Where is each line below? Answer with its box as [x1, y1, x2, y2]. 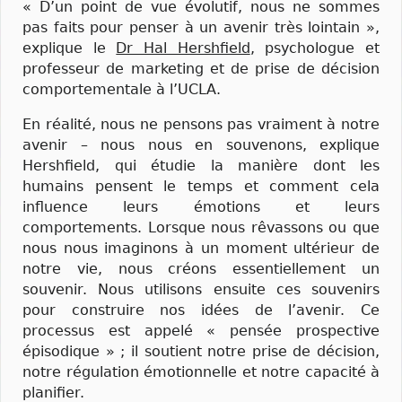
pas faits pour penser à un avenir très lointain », [22, 18, 380, 36]
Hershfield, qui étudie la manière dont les [22, 157, 380, 175]
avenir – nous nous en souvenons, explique [22, 136, 380, 154]
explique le [22, 39, 117, 57]
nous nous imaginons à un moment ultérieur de [22, 240, 380, 258]
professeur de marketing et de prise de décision [22, 59, 380, 77]
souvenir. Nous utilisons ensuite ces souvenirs [22, 281, 380, 299]
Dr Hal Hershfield [116, 39, 250, 57]
